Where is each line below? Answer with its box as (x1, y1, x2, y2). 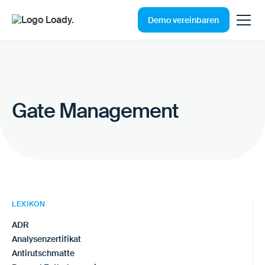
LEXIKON (12, 199, 46, 209)
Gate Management (12, 98, 179, 124)
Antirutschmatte (12, 247, 75, 258)
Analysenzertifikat (12, 233, 81, 244)
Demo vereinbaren (148, 14, 219, 25)
